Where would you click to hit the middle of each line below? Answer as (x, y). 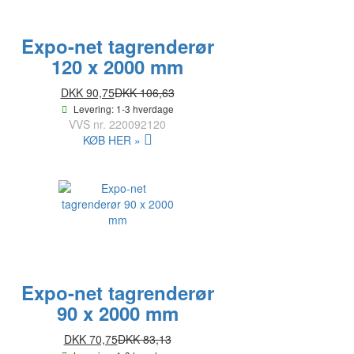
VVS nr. (87, 124)
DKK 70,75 (90, 339)
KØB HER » (111, 140)
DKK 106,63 (144, 93)
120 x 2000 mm (117, 67)
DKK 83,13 (144, 339)
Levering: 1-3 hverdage (123, 109)
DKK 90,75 (87, 93)
